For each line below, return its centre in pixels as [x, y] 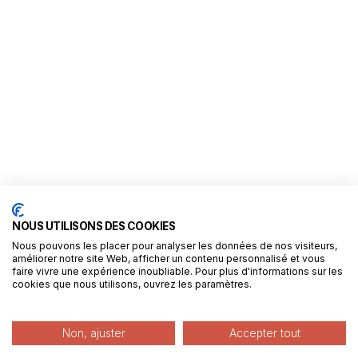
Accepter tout [265, 333]
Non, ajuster [93, 333]
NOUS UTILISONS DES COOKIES [93, 226]
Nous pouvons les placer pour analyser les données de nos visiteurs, [175, 246]
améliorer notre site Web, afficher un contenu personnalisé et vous [169, 259]
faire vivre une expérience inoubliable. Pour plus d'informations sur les [177, 271]
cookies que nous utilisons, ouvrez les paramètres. [132, 284]
